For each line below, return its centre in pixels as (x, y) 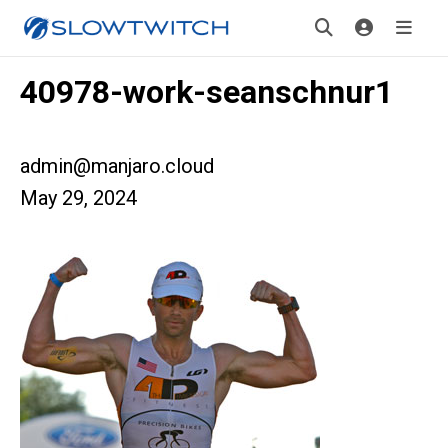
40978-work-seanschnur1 (206, 92)
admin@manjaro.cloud (117, 166)
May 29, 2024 (78, 198)
